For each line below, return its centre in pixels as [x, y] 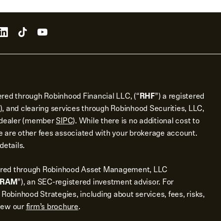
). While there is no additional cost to [136, 121]
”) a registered [179, 96]
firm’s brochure [52, 206]
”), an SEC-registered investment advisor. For [95, 182]
